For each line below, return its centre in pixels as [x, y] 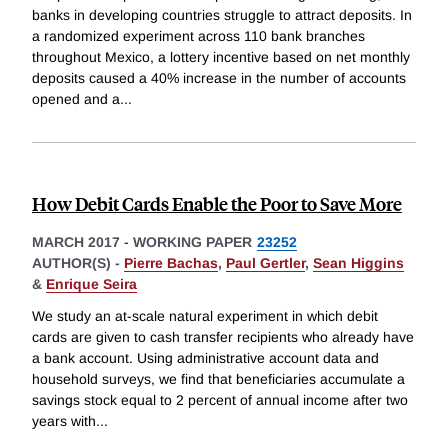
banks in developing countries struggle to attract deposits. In [222, 15]
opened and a [76, 99]
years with [64, 421]
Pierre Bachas [171, 263]
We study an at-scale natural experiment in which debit [205, 316]
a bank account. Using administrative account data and [205, 358]
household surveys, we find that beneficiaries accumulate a [218, 379]
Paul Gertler [265, 263]
